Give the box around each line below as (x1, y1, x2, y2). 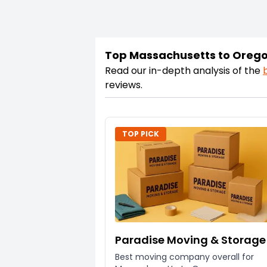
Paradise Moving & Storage (115, 232, 266, 247)
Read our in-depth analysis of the (105, 63, 260, 77)
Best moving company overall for (115, 250, 254, 263)
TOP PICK (122, 128, 159, 139)
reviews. (105, 77, 142, 92)
